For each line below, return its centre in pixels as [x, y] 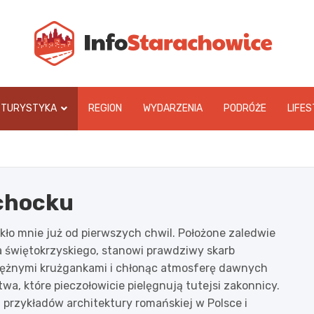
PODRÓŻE [245, 108]
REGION [105, 108]
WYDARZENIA [172, 108]
